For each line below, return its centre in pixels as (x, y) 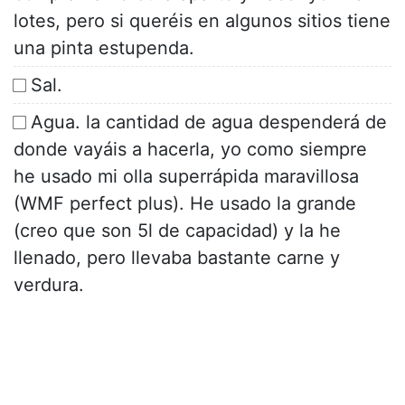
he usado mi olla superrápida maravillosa (186, 177)
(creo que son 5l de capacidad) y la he (177, 231)
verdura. (49, 285)
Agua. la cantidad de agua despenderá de (209, 122)
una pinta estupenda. (104, 48)
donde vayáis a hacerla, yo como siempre (190, 150)
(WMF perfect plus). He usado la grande (185, 204)
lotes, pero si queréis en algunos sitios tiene (202, 21)
